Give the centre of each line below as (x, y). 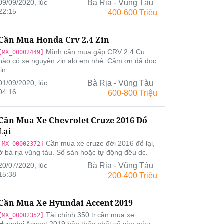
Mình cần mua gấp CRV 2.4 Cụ (94, 52)
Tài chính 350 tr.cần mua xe (89, 215)
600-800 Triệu (133, 93)
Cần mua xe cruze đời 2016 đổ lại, (99, 143)
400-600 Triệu (133, 13)
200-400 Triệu (133, 176)
